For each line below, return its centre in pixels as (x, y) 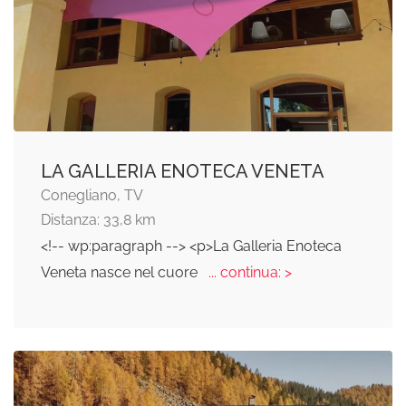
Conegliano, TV (92, 195)
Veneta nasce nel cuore (121, 272)
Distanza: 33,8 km (98, 220)
